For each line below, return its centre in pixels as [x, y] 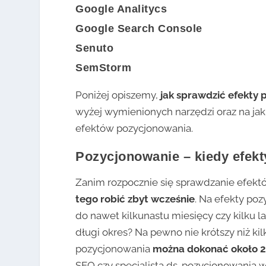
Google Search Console [139, 28]
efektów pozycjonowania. [134, 128]
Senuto [95, 48]
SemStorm [104, 67]
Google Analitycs [121, 9]
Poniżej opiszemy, [118, 95]
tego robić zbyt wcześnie [135, 199]
